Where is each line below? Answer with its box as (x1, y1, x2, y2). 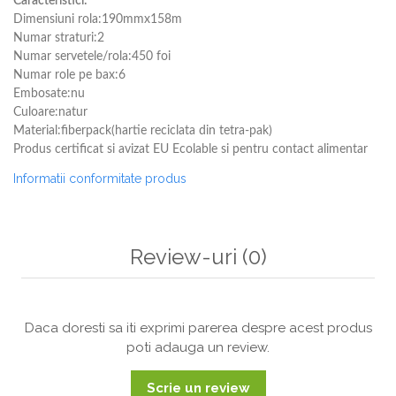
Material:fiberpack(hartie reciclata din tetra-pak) (13, 125, 272, 137)
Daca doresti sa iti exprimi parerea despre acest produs (24, 320, 372, 336)
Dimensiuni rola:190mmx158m (13, 13, 182, 26)
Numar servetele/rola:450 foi (13, 50, 171, 63)
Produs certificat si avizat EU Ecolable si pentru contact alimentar (13, 143, 368, 156)
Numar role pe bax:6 (13, 69, 126, 81)
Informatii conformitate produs (13, 171, 187, 186)
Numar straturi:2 (13, 32, 104, 44)
